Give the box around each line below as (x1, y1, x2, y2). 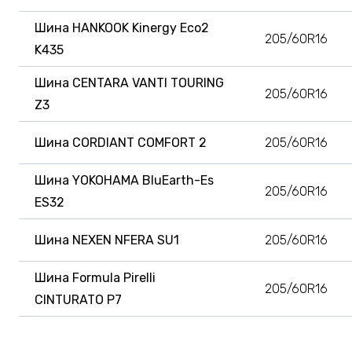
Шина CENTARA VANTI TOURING (35, 75, 224, 90)
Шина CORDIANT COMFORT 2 (35, 134, 207, 150)
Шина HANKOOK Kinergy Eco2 (35, 20, 209, 35)
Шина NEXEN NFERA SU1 (35, 232, 179, 247)
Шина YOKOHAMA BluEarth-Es (35, 172, 214, 188)
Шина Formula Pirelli (35, 269, 156, 285)
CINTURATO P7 (35, 291, 122, 307)
